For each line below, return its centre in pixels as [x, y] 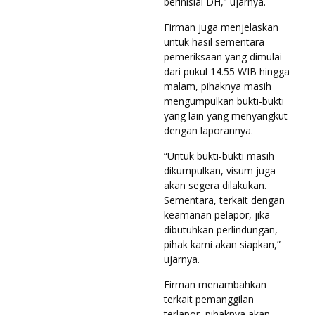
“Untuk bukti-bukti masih [219, 155]
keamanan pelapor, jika [217, 214]
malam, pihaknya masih [218, 86]
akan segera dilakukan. [215, 185]
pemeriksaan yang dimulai [223, 56]
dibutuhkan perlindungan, [221, 229]
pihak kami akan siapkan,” [222, 244]
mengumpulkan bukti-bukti [224, 101]
